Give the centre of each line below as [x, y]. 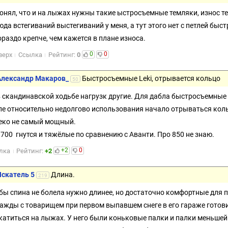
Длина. [63, 174]
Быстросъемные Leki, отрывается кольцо [151, 79]
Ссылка [30, 54]
